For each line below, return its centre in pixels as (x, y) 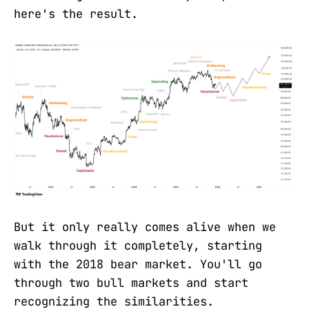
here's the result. (76, 13)
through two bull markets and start (131, 282)
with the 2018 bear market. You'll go (138, 264)
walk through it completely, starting (138, 245)
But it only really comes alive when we (145, 227)
